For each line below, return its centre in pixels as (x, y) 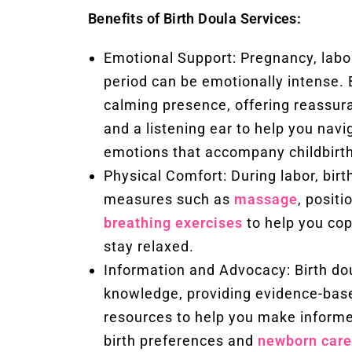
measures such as (169, 199)
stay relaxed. (149, 246)
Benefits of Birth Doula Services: (195, 18)
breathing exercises (173, 223)
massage (266, 199)
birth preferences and (181, 341)
